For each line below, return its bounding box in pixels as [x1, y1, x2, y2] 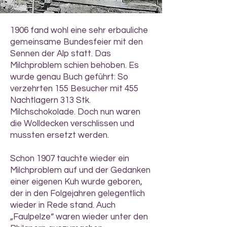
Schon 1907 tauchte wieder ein [10, 154, 129, 163]
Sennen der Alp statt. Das [10, 49, 111, 58]
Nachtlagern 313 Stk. [10, 96, 91, 105]
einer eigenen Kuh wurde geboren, [10, 177, 142, 186]
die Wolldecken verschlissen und [10, 119, 134, 128]
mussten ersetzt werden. [10, 131, 109, 140]
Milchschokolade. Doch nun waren [10, 107, 140, 117]
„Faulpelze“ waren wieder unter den [10, 212, 148, 221]
